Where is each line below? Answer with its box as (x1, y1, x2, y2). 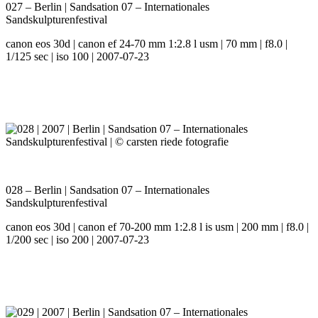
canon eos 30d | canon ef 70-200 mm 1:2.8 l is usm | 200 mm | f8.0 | (6, 221, 309, 234)
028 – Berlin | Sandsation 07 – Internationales (6, 184, 209, 197)
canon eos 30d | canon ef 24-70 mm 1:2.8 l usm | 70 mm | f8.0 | (6, 38, 287, 50)
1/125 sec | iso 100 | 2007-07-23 (6, 50, 149, 63)
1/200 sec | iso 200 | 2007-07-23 (6, 234, 149, 246)
